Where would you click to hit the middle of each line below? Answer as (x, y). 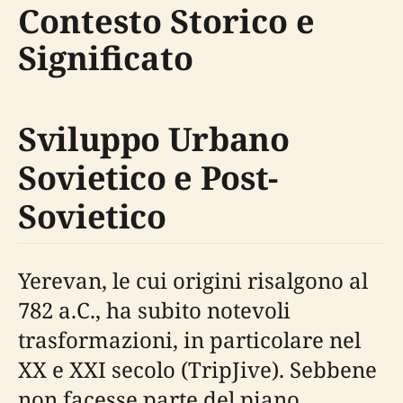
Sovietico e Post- (148, 178)
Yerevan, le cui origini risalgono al (193, 281)
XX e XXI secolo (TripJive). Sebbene (197, 370)
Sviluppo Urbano (154, 139)
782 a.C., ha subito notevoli (154, 310)
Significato (106, 58)
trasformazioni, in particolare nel (189, 340)
